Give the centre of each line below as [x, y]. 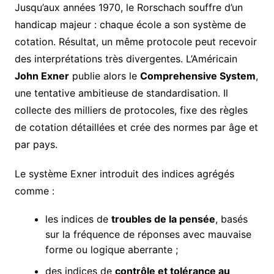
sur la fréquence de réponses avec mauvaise [148, 235]
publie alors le [104, 76]
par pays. [36, 145]
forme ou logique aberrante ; [111, 250]
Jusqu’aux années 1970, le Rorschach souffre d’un [128, 8]
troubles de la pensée [163, 219]
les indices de [78, 219]
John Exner [42, 76]
